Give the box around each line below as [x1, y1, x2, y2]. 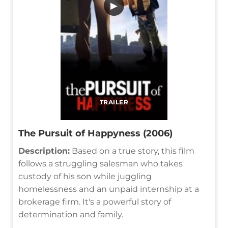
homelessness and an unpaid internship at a [18, 184, 199, 194]
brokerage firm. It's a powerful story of [18, 196, 171, 207]
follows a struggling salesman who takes [18, 158, 183, 168]
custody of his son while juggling [18, 171, 152, 181]
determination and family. [18, 209, 123, 219]
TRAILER [99, 98, 129, 106]
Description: [18, 146, 70, 156]
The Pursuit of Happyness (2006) [18, 127, 173, 139]
